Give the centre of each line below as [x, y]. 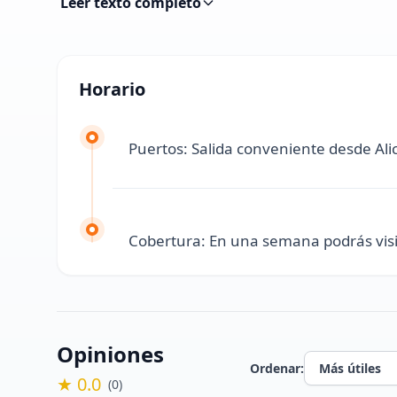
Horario [112, 89]
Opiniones [110, 354]
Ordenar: [277, 368]
